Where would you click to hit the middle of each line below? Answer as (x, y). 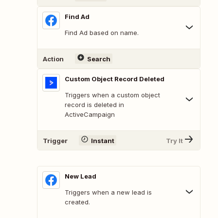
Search (99, 59)
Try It (174, 140)
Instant (102, 140)
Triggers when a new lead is (108, 192)
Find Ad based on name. (102, 33)
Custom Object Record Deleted (115, 79)
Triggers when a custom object (112, 95)
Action (53, 59)
